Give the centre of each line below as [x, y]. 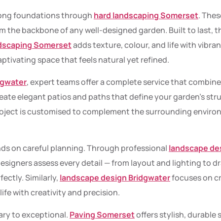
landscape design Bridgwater [115, 178]
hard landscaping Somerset [146, 16]
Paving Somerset [102, 214]
